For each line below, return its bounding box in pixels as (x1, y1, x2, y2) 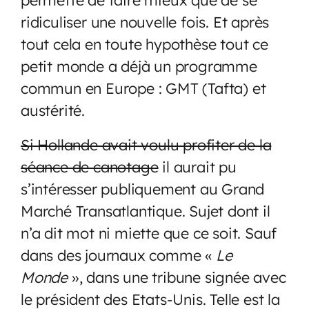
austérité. (21, 100, 86, 119)
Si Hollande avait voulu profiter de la (21, 134, 272, 154)
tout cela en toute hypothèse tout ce (21, 34, 268, 53)
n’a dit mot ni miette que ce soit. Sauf (21, 223, 277, 242)
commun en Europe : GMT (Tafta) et (21, 78, 266, 97)
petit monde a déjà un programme (21, 56, 257, 75)
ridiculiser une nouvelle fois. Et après (21, 12, 270, 31)
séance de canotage (21, 157, 159, 176)
